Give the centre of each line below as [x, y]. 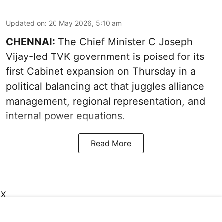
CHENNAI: [30, 42]
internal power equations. [66, 116]
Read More [111, 143]
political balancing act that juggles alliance [105, 86]
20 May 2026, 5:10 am [85, 23]
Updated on [25, 23]
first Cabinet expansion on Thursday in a [101, 72]
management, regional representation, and [106, 101]
